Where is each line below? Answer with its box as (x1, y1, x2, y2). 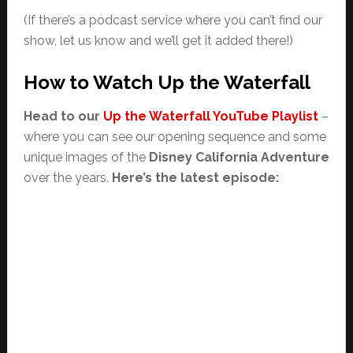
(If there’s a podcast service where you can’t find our (23, 12, 322, 28)
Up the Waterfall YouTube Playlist (102, 108, 318, 124)
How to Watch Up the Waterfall (23, 70, 310, 94)
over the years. (23, 169, 112, 185)
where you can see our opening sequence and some (23, 128, 326, 144)
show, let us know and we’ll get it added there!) (23, 32, 293, 48)
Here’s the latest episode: (111, 169, 279, 185)
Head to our (23, 108, 103, 124)
